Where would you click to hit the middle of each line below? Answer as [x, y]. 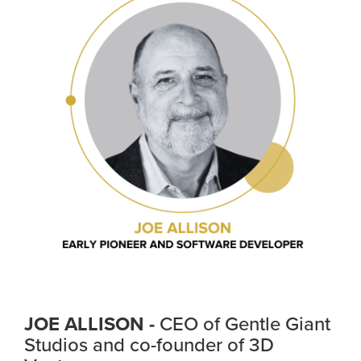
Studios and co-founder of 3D [149, 346]
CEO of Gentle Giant [245, 325]
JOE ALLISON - [92, 325]
